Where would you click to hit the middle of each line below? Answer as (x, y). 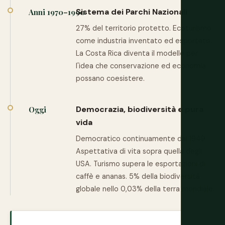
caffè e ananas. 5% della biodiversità (138, 176)
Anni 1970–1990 (57, 12)
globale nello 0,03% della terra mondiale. (145, 189)
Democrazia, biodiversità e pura (140, 109)
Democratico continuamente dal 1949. (141, 139)
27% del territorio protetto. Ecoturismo (144, 28)
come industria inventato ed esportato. (144, 41)
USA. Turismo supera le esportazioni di (141, 164)
